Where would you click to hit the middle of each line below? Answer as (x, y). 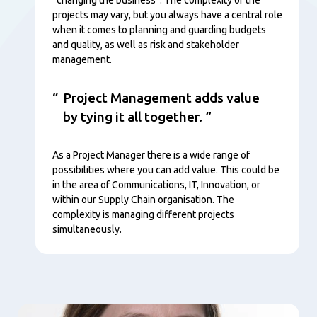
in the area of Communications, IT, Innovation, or (156, 184)
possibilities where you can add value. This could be (166, 169)
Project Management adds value (161, 97)
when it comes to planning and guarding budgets (159, 29)
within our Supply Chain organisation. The (143, 199)
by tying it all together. (133, 116)
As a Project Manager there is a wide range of (151, 155)
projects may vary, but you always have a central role (167, 15)
